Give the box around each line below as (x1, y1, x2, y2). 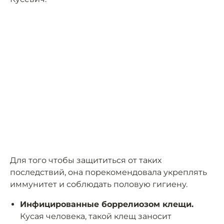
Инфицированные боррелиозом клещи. (20, 199, 193, 209)
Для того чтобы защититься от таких (10, 155, 161, 165)
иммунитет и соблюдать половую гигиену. (10, 179, 187, 189)
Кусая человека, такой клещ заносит (20, 211, 171, 221)
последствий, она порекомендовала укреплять (10, 167, 207, 177)
